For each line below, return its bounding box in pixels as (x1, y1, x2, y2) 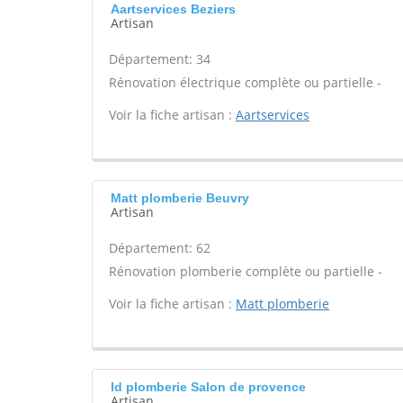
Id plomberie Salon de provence (111, 380, 306, 394)
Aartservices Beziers (111, 2, 236, 16)
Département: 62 (109, 239, 210, 256)
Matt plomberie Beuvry (111, 191, 249, 205)
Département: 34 (109, 50, 210, 67)
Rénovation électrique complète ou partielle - (109, 74, 381, 91)
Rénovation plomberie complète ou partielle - (109, 263, 382, 280)
